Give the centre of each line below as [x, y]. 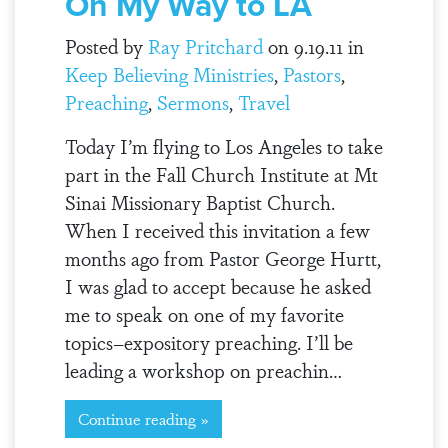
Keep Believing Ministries [169, 74]
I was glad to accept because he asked [217, 286]
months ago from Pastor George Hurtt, [222, 258]
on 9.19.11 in [313, 46]
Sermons [192, 102]
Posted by [106, 46]
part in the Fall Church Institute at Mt [221, 174]
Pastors [311, 74]
